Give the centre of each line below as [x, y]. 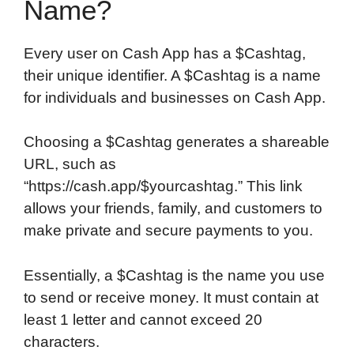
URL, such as [70, 164]
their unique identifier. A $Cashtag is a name [172, 75]
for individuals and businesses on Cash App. [175, 97]
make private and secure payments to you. [168, 231]
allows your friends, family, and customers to [173, 209]
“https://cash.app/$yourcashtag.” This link [163, 186]
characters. [62, 341]
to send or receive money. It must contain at [171, 297]
